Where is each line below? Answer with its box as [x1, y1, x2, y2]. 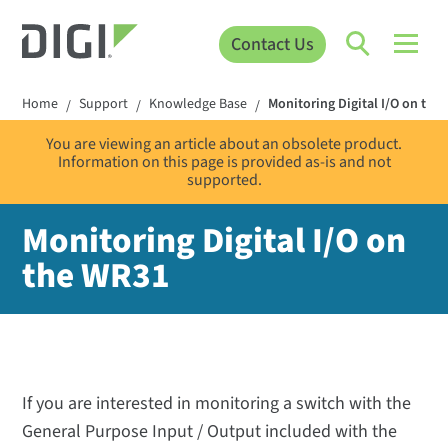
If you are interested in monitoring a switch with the [22, 391, 412, 417]
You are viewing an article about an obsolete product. [46, 133, 402, 156]
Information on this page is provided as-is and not [57, 151, 391, 174]
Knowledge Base [149, 94, 248, 115]
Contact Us [230, 31, 314, 57]
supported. [186, 169, 262, 192]
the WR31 [22, 251, 171, 302]
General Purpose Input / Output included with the [22, 419, 398, 445]
